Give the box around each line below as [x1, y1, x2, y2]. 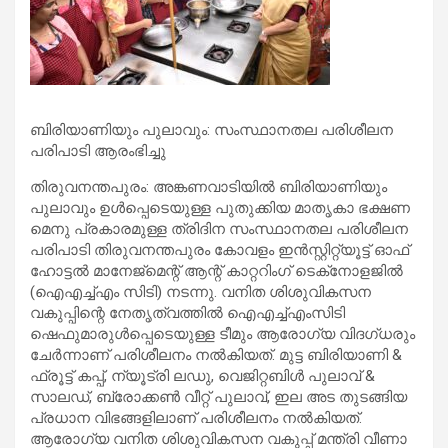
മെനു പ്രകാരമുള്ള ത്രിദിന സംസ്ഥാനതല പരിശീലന [30, 219, 408, 238]
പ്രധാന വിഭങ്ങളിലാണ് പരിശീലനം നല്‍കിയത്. [30, 408, 362, 427]
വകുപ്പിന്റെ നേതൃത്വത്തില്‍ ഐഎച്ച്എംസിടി [30, 303, 345, 322]
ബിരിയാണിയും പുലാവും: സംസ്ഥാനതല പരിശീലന [30, 120, 393, 139]
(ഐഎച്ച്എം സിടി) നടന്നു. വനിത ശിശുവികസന [30, 282, 371, 301]
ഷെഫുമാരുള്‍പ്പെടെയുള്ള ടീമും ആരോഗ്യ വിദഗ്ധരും [30, 324, 415, 343]
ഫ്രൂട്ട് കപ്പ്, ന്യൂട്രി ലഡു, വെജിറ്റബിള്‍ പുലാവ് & [30, 366, 375, 385]
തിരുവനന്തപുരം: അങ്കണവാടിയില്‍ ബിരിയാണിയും [30, 177, 387, 196]
